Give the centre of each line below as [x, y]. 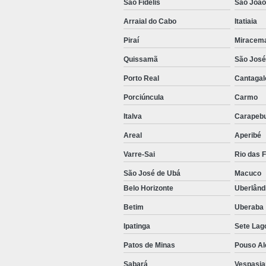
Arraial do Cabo [150, 22]
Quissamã [141, 60]
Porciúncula [144, 98]
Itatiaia [246, 22]
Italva [133, 117]
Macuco [248, 174]
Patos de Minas [149, 246]
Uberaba [249, 208]
